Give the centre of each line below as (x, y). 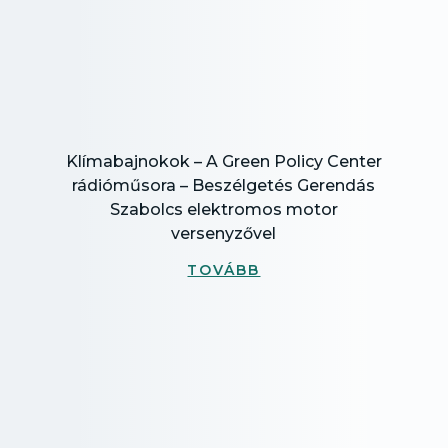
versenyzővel (224, 233)
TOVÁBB (224, 270)
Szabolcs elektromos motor (223, 209)
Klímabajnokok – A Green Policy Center (223, 161)
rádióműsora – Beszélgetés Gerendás (224, 185)
